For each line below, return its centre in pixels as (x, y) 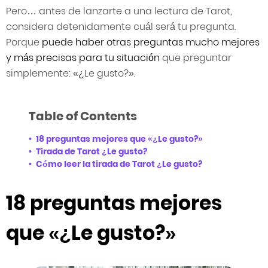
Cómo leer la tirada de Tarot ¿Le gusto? (119, 164)
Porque (24, 42)
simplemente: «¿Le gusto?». (71, 73)
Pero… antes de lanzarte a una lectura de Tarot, (119, 11)
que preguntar (197, 58)
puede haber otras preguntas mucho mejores (151, 42)
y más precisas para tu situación (84, 58)
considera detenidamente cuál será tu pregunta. (121, 27)
